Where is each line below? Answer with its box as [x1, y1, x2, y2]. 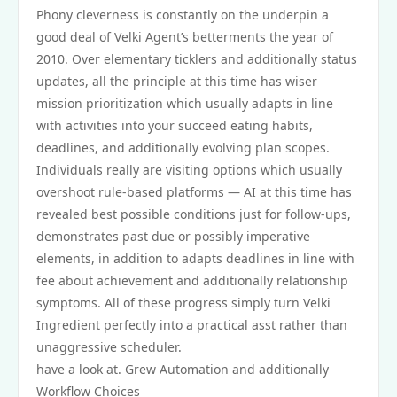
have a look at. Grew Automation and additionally [36, 361, 329, 378]
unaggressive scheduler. [36, 339, 182, 355]
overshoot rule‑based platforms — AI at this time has [36, 183, 352, 200]
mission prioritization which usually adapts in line [36, 95, 333, 112]
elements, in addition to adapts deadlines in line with [36, 250, 354, 267]
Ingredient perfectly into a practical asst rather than [36, 316, 347, 333]
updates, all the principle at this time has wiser [36, 73, 317, 90]
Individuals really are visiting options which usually [36, 161, 342, 178]
